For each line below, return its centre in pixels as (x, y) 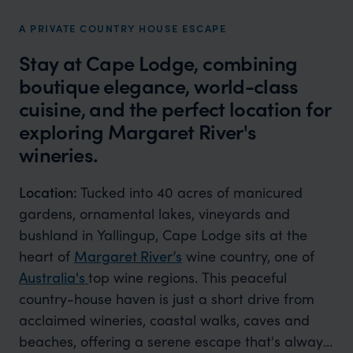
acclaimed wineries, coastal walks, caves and (164, 320)
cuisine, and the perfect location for (175, 109)
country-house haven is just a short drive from (166, 299)
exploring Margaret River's (138, 132)
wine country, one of (248, 256)
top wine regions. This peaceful (187, 277)
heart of (46, 256)
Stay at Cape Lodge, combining (158, 63)
